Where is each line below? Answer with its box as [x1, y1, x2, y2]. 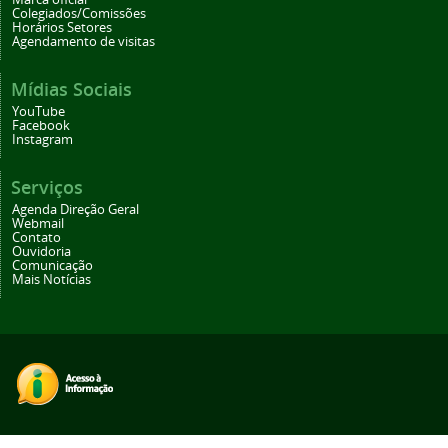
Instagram [12, 131, 73, 149]
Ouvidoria [12, 243, 71, 261]
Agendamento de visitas [12, 33, 155, 51]
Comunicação [12, 257, 93, 275]
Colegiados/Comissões [12, 5, 146, 23]
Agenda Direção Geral [12, 201, 139, 219]
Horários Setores [12, 19, 112, 37]
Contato [12, 229, 61, 247]
